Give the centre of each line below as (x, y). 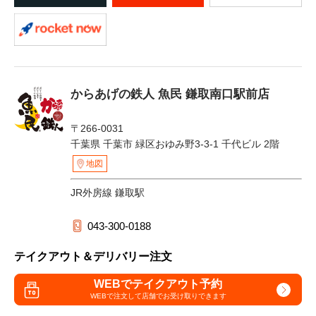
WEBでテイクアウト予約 (158, 284)
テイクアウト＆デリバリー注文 (93, 257)
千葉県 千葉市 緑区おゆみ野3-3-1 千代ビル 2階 (175, 144)
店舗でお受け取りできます (184, 296)
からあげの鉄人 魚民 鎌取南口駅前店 (170, 95)
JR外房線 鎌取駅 (108, 193)
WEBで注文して (116, 296)
